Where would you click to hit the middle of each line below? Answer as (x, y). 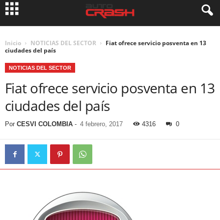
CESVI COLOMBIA (45, 124)
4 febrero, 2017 (101, 124)
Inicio (13, 43)
